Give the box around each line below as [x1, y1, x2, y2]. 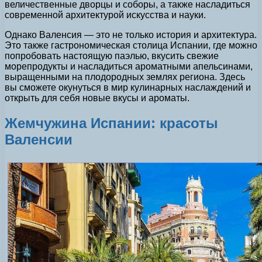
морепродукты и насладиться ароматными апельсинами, [5, 61, 253, 72]
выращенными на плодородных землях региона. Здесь [5, 72, 245, 82]
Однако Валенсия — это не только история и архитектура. [5, 30, 257, 40]
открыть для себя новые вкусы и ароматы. [5, 93, 189, 104]
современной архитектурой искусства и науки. [5, 10, 206, 20]
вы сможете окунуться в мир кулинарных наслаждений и [5, 82, 251, 93]
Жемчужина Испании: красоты [5, 115, 218, 132]
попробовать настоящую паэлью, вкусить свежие [5, 51, 219, 61]
